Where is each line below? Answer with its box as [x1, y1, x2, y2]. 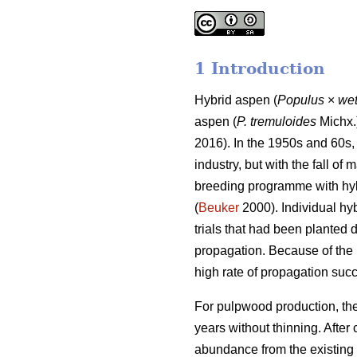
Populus [277, 93, 324, 108]
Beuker [198, 201, 239, 215]
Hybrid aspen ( [194, 93, 277, 108]
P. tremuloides [237, 115, 316, 129]
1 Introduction [194, 59, 325, 79]
